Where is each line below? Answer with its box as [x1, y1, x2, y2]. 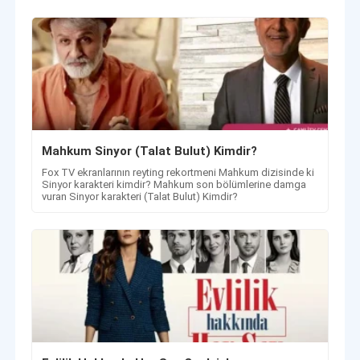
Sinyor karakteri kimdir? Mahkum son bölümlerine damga [42, 178, 307, 191]
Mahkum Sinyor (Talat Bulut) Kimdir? [42, 144, 258, 159]
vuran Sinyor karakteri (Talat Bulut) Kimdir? [42, 190, 239, 203]
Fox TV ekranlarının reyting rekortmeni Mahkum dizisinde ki [42, 166, 315, 179]
